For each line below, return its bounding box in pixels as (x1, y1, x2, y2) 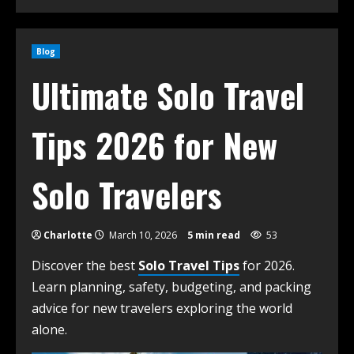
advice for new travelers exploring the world (32, 299, 292, 318)
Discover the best (32, 257, 138, 275)
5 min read (187, 228, 240, 243)
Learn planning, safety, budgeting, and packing (32, 278, 311, 296)
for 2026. (239, 257, 295, 275)
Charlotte (43, 228, 92, 243)
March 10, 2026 (107, 228, 179, 243)
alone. (32, 321, 67, 339)
